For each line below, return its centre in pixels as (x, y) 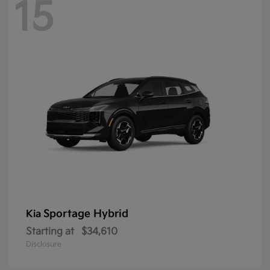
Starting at (50, 231)
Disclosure (44, 244)
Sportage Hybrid (86, 214)
